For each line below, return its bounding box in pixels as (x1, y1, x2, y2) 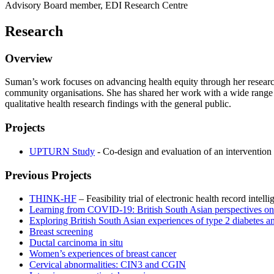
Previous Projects (5, 168, 91, 182)
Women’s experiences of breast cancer (29, 248, 176, 259)
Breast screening (29, 226, 93, 237)
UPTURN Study (29, 146, 95, 157)
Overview (5, 51, 53, 65)
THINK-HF (29, 193, 76, 204)
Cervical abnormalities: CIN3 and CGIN (29, 259, 186, 270)
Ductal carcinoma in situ (29, 237, 123, 248)
